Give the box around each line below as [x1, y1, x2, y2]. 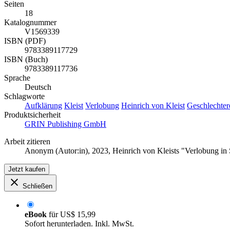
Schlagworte [4, 92, 45, 101]
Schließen [23, 182, 52, 190]
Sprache [4, 73, 30, 83]
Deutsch [25, 83, 51, 92]
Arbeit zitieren [4, 137, 50, 146]
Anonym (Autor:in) [25, 146, 88, 156]
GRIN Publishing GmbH [25, 120, 106, 129]
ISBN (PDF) [4, 36, 46, 46]
